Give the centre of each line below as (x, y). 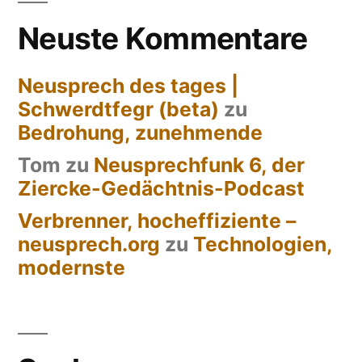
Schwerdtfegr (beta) (118, 109)
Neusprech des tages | (128, 85)
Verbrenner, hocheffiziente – (157, 220)
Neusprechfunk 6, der (199, 164)
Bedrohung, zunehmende (140, 132)
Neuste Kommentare (163, 38)
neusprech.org (89, 244)
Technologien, (263, 244)
